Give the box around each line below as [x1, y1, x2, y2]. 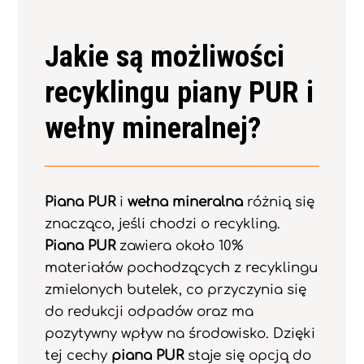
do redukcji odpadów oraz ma [44, 303, 253, 319]
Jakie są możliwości [44, 39, 284, 75]
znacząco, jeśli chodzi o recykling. [44, 215, 280, 232]
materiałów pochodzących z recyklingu [44, 259, 318, 275]
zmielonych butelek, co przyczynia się [44, 281, 306, 297]
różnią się [242, 193, 314, 210]
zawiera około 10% [115, 237, 243, 253]
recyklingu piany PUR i [44, 75, 314, 110]
